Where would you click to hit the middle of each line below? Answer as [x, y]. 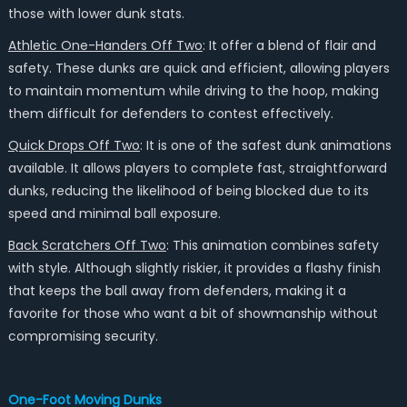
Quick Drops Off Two [74, 145]
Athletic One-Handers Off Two [105, 45]
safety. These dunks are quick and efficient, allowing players [199, 68]
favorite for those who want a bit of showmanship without [193, 313]
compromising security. [83, 336]
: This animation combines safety [272, 245]
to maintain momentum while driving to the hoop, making [193, 91]
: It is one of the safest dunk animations [265, 145]
